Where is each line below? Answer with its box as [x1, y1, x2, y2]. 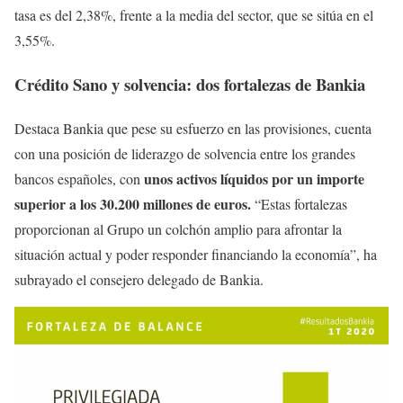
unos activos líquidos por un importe [144, 167, 364, 189]
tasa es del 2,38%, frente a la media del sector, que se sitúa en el [14, 5, 373, 25]
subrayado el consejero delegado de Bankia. [14, 269, 264, 289]
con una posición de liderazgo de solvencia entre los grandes [14, 143, 355, 163]
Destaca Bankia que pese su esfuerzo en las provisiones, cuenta [14, 118, 372, 138]
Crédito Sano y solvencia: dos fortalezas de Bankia [14, 71, 365, 96]
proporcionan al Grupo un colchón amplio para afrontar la [14, 219, 342, 238]
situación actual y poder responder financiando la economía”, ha [14, 244, 377, 264]
